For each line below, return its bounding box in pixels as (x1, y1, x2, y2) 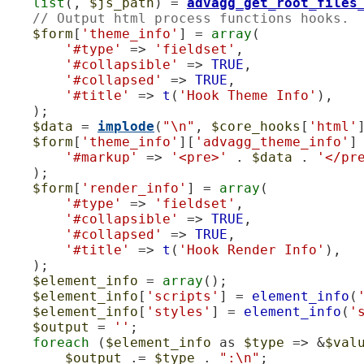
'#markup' (65, 149, 138, 165)
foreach (32, 334, 89, 350)
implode (97, 118, 154, 134)
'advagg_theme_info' (195, 133, 349, 149)
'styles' (146, 303, 211, 319)
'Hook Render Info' (179, 241, 325, 258)
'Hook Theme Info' (179, 87, 317, 103)
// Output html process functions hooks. (32, 10, 349, 26)
